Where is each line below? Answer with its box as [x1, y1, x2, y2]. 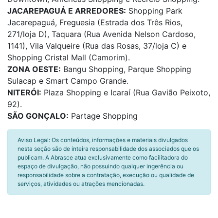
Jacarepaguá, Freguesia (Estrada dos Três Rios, [7, 18, 182, 27]
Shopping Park [126, 6, 182, 16]
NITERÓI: [7, 88, 41, 97]
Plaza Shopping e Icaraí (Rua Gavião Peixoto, [41, 88, 210, 97]
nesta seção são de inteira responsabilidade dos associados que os [18, 145, 199, 152]
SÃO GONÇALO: [7, 111, 69, 121]
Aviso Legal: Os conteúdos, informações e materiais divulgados [18, 136, 188, 144]
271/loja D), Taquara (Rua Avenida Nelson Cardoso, [7, 29, 196, 39]
